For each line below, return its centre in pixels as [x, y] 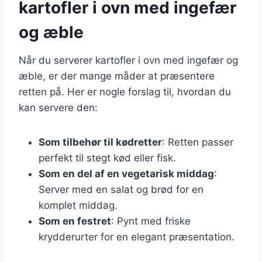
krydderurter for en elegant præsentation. [137, 237]
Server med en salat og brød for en [121, 189]
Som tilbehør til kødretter [100, 142]
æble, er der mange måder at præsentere [117, 76]
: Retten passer [198, 142]
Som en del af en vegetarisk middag [126, 173]
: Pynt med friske [151, 221]
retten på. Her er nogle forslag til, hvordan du [125, 92]
